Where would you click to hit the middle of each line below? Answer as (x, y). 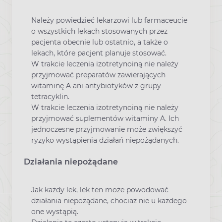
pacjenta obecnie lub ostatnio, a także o (100, 42)
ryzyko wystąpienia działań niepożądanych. (105, 140)
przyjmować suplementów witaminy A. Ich (105, 118)
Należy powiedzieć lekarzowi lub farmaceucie (109, 20)
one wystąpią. (55, 212)
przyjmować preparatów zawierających (98, 75)
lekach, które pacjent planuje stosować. (99, 53)
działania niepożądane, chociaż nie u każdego (109, 201)
